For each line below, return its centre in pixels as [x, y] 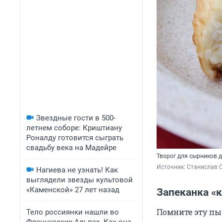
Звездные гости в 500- [76, 118]
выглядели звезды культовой [80, 180]
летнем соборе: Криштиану [74, 128]
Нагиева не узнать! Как [77, 170]
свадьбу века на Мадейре [71, 148]
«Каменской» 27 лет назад [73, 190]
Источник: [172, 167]
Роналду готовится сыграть [75, 138]
